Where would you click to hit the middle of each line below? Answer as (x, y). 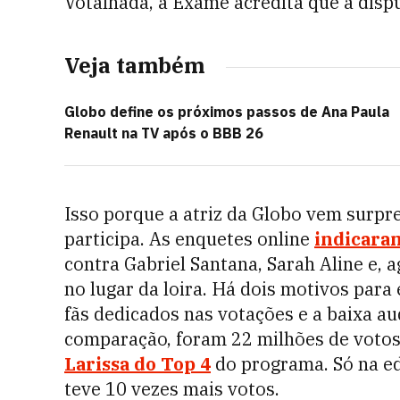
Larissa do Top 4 (137, 364)
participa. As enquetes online (189, 239)
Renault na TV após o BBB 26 (164, 133)
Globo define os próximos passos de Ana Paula (227, 112)
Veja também (134, 65)
